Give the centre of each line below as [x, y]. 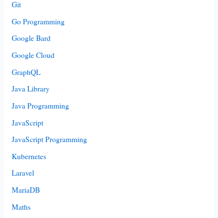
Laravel [23, 173]
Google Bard [31, 38]
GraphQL [26, 72]
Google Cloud [33, 55]
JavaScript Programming [49, 139]
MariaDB [26, 190]
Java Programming [40, 105]
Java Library [30, 89]
